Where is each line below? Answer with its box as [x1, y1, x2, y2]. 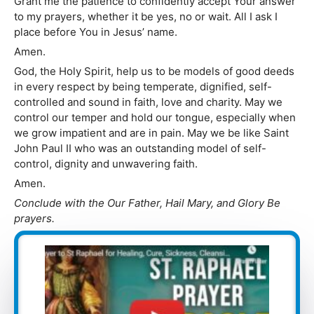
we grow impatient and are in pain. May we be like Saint [14, 126, 289, 140]
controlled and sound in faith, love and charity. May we [14, 95, 282, 109]
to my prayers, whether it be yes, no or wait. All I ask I [14, 10, 278, 24]
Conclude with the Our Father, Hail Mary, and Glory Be [14, 196, 280, 210]
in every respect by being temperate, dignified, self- [14, 80, 272, 94]
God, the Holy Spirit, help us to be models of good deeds [14, 64, 294, 78]
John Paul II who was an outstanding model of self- [14, 142, 266, 156]
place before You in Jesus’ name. [14, 25, 177, 39]
